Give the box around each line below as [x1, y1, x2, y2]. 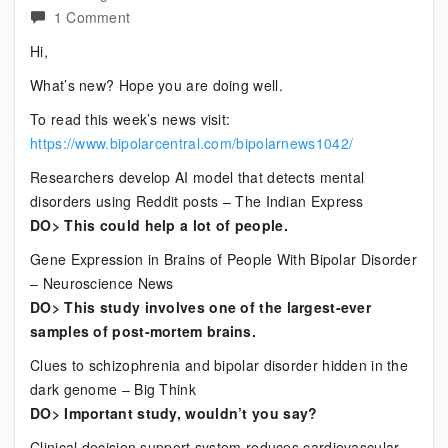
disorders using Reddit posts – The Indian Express [30, 191, 364, 211]
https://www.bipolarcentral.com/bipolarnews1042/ [30, 133, 354, 153]
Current [129, 30, 180, 50]
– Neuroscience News [30, 273, 174, 293]
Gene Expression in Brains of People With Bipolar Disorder [30, 249, 418, 269]
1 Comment [53, 7, 131, 27]
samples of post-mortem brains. [30, 321, 257, 341]
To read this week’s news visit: [30, 109, 231, 129]
